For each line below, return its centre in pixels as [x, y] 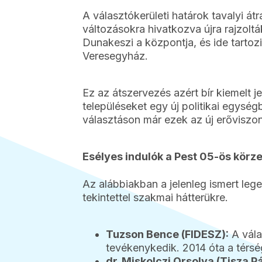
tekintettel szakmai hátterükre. [156, 197]
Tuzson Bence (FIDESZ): [168, 234]
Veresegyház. [116, 56]
